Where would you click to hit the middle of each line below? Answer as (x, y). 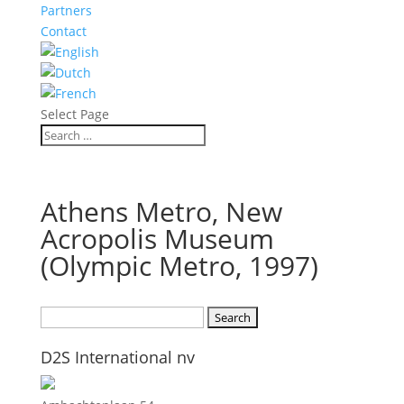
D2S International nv (117, 357)
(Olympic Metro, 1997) (179, 266)
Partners (66, 10)
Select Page (74, 114)
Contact (63, 31)
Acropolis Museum (157, 239)
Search (60, 316)
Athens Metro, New (161, 211)
